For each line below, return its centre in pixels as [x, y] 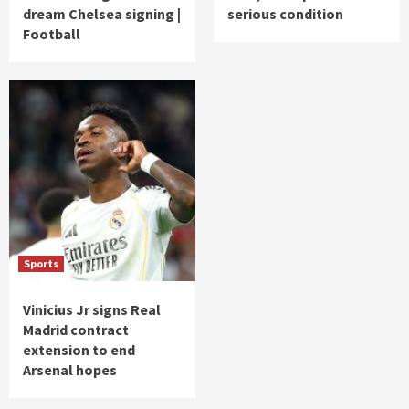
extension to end [79, 350]
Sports [41, 264]
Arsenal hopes [70, 370]
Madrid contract [76, 330]
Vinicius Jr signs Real [92, 310]
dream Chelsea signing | [102, 14]
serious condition [285, 14]
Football [52, 34]
